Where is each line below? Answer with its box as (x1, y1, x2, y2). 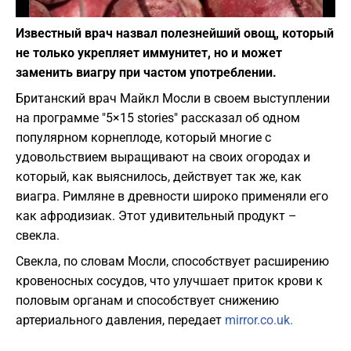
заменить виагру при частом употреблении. (16, 65, 277, 81)
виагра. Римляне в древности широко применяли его (16, 189, 328, 204)
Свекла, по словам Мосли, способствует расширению (16, 254, 329, 270)
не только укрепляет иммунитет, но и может (16, 45, 282, 61)
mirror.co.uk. (225, 313, 293, 328)
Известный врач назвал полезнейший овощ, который (16, 26, 334, 42)
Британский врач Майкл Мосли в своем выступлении (16, 91, 330, 107)
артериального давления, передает (16, 313, 225, 328)
